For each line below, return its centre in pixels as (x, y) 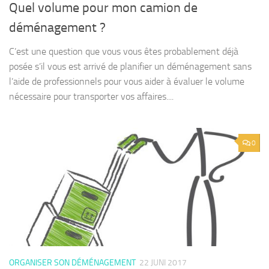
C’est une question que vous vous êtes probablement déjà (124, 52)
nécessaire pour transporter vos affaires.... (91, 97)
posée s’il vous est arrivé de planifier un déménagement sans (130, 67)
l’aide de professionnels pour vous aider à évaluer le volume (127, 82)
